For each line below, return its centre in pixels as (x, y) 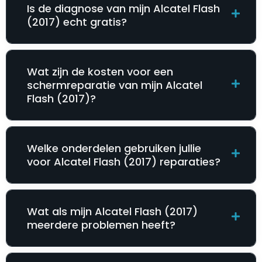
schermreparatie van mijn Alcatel (115, 85)
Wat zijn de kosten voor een (100, 71)
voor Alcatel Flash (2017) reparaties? (124, 161)
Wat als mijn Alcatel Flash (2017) (112, 211)
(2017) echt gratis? (77, 22)
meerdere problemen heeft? (101, 225)
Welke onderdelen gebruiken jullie (114, 148)
